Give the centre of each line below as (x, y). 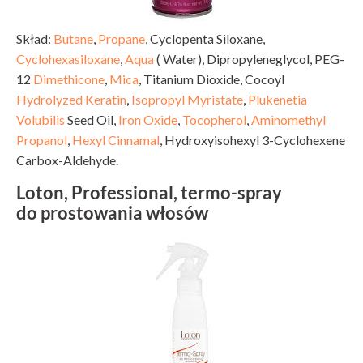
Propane (122, 38)
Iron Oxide (148, 119)
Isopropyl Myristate (187, 99)
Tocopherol (214, 119)
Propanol (42, 139)
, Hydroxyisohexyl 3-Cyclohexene (252, 139)
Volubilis (41, 119)
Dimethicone (69, 79)
